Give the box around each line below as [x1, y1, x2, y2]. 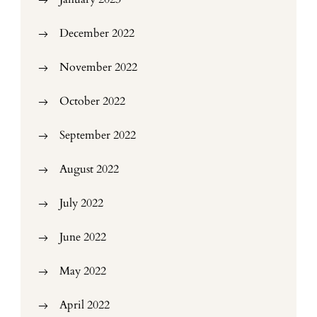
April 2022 [59, 297, 110, 313]
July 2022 [59, 195, 103, 211]
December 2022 [59, 25, 134, 41]
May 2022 [59, 263, 106, 279]
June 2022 [59, 229, 106, 245]
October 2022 [59, 93, 125, 109]
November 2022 [59, 59, 137, 75]
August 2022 [59, 161, 119, 177]
